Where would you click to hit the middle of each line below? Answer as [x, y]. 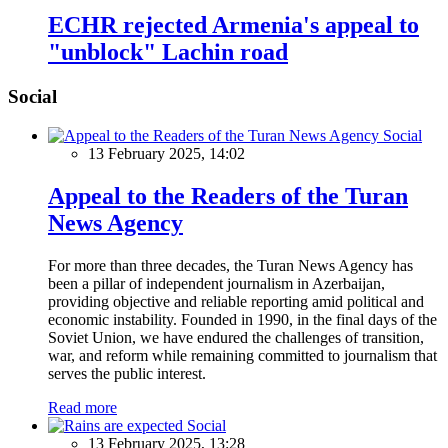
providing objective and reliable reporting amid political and [236, 301]
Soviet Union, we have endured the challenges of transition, [236, 337]
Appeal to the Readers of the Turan [228, 195]
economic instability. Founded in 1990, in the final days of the [242, 319]
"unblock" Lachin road [168, 52]
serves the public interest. [127, 373]
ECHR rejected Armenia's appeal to [233, 25]
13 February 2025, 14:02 [166, 154]
